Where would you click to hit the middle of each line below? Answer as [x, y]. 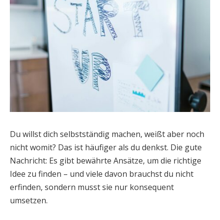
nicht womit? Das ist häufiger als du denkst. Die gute [106, 147]
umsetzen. [29, 200]
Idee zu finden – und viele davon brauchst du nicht [102, 174]
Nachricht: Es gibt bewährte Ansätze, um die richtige [106, 160]
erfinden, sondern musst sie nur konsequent [92, 187]
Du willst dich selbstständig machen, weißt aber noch [107, 134]
